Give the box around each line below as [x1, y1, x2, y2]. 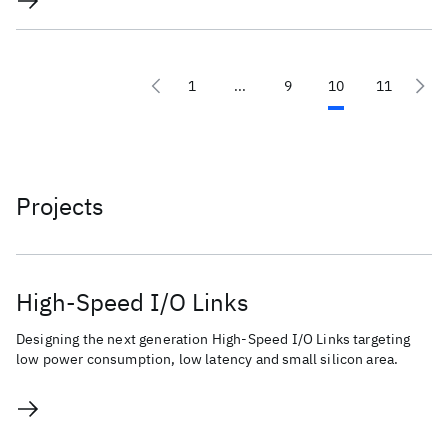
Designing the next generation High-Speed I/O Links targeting [16, 330, 411, 348]
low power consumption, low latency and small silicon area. [16, 350, 399, 368]
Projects [16, 190, 104, 222]
